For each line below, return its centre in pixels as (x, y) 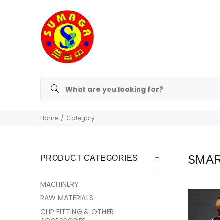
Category (81, 118)
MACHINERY (60, 184)
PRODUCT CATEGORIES (89, 158)
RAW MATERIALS (67, 198)
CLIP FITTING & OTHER (77, 212)
